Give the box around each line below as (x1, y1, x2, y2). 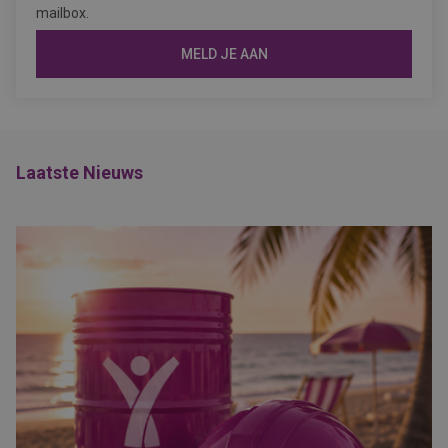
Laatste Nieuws (16, 162, 143, 183)
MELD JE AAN (180, 46, 268, 62)
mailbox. (36, 5, 89, 21)
